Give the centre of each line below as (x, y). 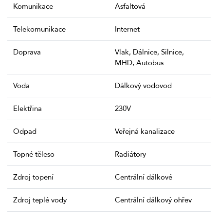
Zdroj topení (33, 177)
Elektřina (27, 109)
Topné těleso (34, 154)
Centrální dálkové (144, 177)
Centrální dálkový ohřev (153, 200)
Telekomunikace (39, 29)
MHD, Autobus (139, 63)
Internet (127, 29)
